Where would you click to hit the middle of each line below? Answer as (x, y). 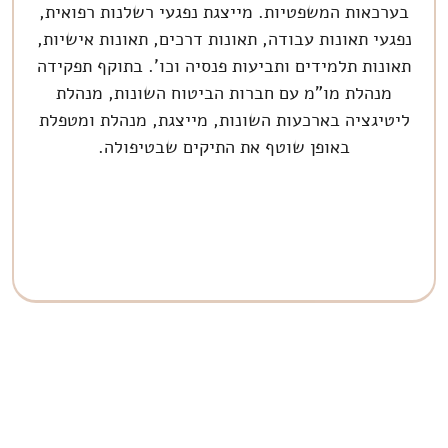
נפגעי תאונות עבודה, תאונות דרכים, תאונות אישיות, (224, 38)
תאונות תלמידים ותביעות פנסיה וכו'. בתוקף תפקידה (224, 65)
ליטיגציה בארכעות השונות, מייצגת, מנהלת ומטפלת (224, 119)
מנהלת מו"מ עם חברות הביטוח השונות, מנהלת (224, 92)
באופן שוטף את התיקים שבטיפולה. (224, 146)
